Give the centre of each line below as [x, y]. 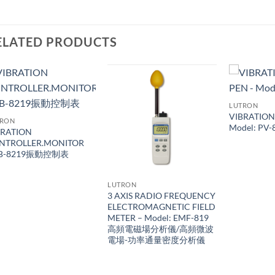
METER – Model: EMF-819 [158, 217]
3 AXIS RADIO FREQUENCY [162, 195]
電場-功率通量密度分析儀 [157, 239]
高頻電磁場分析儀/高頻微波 [161, 228]
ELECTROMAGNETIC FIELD [162, 206]
